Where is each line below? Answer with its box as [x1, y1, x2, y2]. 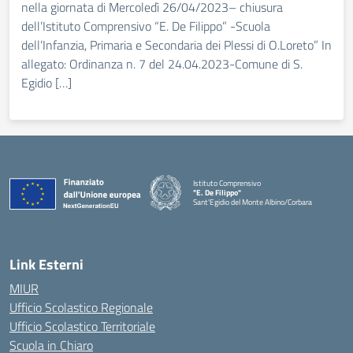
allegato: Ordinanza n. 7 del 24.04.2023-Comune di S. [21, 54, 303, 73]
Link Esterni [9, 254, 84, 275]
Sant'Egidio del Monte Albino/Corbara [193, 195, 312, 208]
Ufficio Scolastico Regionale [9, 298, 153, 317]
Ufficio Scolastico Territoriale [9, 317, 155, 336]
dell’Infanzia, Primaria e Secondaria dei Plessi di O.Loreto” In [21, 35, 332, 54]
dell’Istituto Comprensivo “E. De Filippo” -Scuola [21, 17, 270, 35]
